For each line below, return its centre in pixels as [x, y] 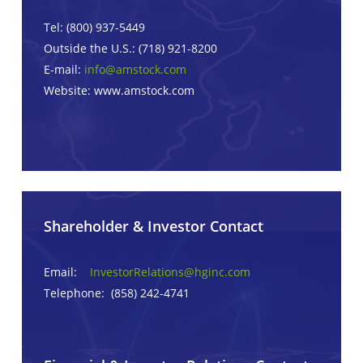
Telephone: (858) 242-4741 [116, 293]
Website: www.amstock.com [119, 90]
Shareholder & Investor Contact [153, 226]
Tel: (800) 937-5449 [94, 27]
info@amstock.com [135, 69]
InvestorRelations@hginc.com [170, 272]
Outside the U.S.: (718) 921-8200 [130, 48]
